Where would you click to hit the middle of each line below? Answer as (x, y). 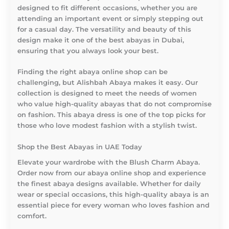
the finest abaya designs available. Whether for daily (109, 184)
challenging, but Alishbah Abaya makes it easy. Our (108, 83)
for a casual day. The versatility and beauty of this (104, 29)
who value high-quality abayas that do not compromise (114, 104)
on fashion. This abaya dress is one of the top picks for (111, 115)
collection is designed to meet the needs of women (107, 94)
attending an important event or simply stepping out (110, 18)
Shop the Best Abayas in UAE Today (80, 147)
